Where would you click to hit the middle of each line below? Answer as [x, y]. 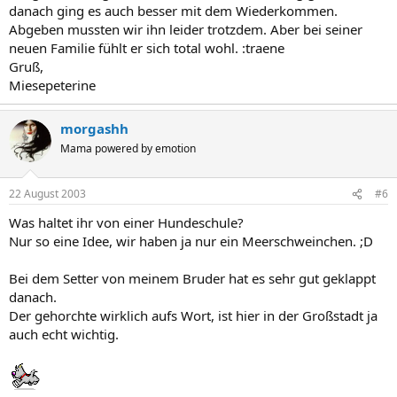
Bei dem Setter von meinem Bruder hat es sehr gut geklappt [192, 278]
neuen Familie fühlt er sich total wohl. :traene [147, 47]
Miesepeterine [52, 85]
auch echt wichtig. [64, 334]
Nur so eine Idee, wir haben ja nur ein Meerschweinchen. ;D [191, 241]
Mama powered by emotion [128, 148]
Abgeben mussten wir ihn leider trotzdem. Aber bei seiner [186, 29]
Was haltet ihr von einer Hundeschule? [126, 222]
